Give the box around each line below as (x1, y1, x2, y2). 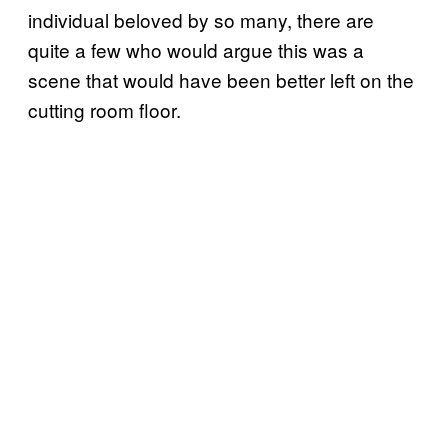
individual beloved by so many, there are (28, 5, 374, 33)
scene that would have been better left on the (28, 65, 414, 93)
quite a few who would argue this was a (28, 35, 364, 63)
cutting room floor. (28, 95, 181, 123)
